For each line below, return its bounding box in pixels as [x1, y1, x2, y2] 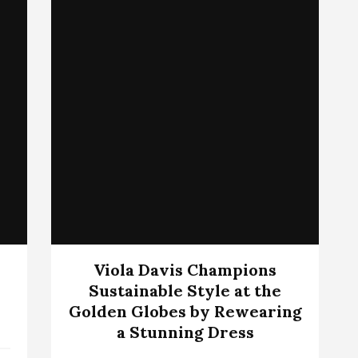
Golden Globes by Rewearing [68, 300, 302, 321]
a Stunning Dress [116, 321, 254, 342]
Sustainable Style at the [89, 280, 281, 300]
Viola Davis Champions [93, 259, 276, 280]
